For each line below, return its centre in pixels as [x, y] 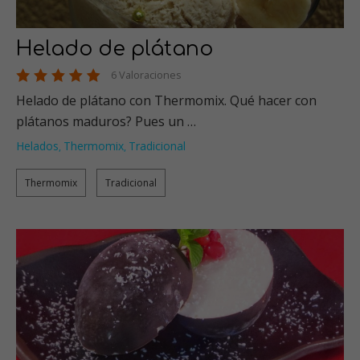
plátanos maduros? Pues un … [106, 121]
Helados [37, 145]
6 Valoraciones [146, 74]
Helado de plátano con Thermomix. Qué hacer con [166, 100]
